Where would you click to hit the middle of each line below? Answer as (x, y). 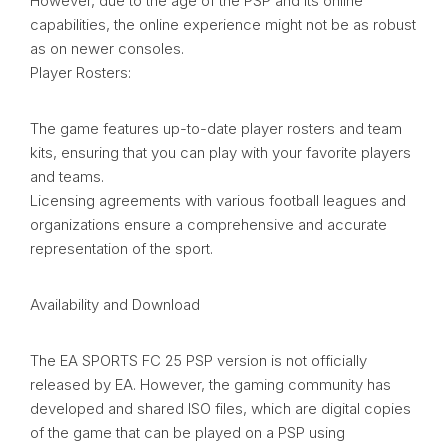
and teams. (67, 177)
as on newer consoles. (107, 49)
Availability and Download (115, 305)
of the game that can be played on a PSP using (187, 433)
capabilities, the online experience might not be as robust (223, 25)
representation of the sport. (121, 249)
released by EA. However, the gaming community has (210, 385)
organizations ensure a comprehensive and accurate (208, 225)
